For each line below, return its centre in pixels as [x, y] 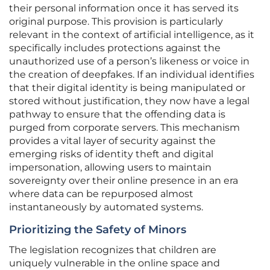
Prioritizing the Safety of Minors [98, 230]
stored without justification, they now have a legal [129, 101]
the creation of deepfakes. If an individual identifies [132, 75]
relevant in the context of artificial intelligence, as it [132, 35]
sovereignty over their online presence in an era [124, 181]
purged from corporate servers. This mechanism [124, 128]
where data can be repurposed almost [101, 194]
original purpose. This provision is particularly [116, 22]
